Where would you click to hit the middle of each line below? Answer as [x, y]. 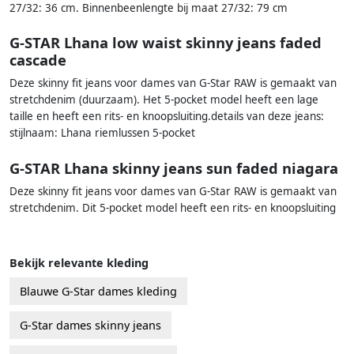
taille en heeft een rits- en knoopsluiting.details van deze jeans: [167, 117]
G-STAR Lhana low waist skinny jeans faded [166, 43]
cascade [38, 60]
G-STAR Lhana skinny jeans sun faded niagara [174, 168]
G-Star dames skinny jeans [90, 325]
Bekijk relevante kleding [79, 262]
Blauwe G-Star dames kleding [98, 291]
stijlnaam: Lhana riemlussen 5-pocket [102, 133]
